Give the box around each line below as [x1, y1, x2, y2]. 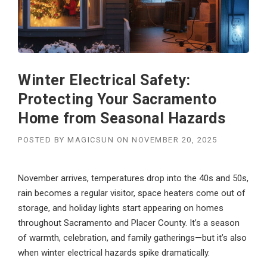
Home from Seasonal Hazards [18, 110, 225, 127]
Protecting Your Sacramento [18, 91, 216, 108]
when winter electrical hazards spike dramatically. [18, 247, 210, 258]
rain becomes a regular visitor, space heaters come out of [18, 188, 246, 198]
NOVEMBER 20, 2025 [132, 135, 218, 144]
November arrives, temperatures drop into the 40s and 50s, [18, 173, 249, 184]
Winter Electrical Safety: [18, 72, 191, 89]
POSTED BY [18, 135, 67, 144]
